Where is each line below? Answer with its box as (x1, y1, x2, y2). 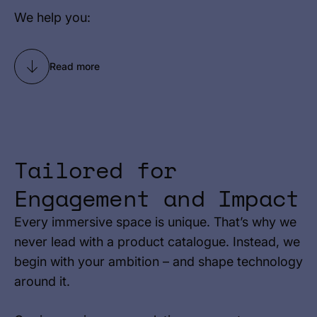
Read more (50, 60, 100, 72)
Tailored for (14, 153, 178, 187)
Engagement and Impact (14, 181, 300, 215)
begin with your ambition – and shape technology (14, 254, 303, 269)
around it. (14, 274, 70, 289)
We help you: (14, 10, 91, 25)
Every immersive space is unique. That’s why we (14, 214, 296, 229)
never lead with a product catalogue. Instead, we (14, 234, 300, 249)
